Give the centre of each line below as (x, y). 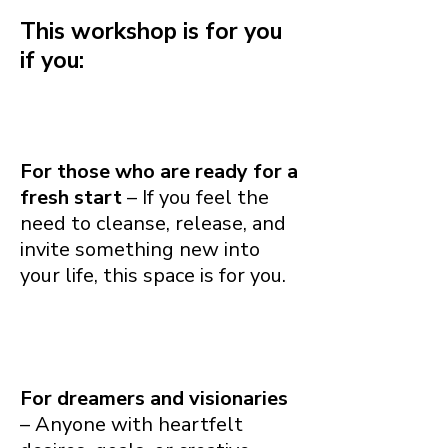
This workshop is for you (151, 31)
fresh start (71, 197)
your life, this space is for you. (153, 275)
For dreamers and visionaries (154, 398)
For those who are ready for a (159, 171)
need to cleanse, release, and (153, 223)
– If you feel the (195, 197)
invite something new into (140, 249)
